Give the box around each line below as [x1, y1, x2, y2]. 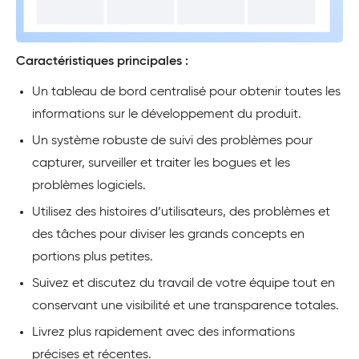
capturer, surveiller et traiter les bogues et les [32, 156, 290, 170]
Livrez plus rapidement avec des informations [32, 325, 295, 339]
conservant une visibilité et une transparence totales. [32, 299, 339, 313]
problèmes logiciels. [32, 179, 146, 192]
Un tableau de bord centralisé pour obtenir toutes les [32, 85, 341, 99]
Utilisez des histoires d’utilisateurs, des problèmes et [32, 205, 330, 219]
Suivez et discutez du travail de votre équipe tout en [32, 276, 335, 290]
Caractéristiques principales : [16, 54, 188, 68]
